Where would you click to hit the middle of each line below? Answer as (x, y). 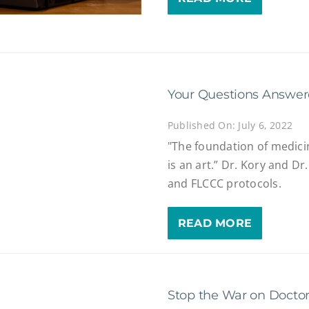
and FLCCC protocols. (224, 184)
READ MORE (215, 223)
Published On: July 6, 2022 (230, 125)
